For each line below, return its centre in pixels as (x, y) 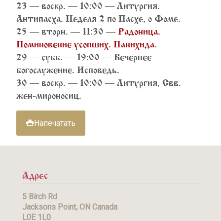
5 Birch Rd (40, 197)
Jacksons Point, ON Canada (70, 207)
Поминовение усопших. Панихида (85, 43)
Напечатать (55, 123)
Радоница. (139, 30)
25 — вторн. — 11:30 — (67, 30)
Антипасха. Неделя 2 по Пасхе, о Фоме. (98, 17)
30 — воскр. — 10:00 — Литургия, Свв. (99, 81)
